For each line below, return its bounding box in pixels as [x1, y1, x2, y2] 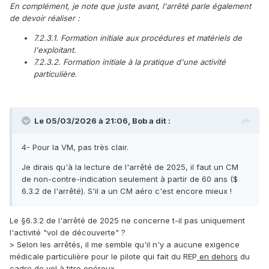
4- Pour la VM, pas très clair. [22, 142, 128, 153]
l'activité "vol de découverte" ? [10, 228, 128, 238]
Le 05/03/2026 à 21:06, [34, 116, 132, 126]
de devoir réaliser [10, 13, 77, 23]
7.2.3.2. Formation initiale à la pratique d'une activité [34, 57, 226, 67]
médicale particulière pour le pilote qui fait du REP [10, 252, 197, 262]
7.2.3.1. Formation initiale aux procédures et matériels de [34, 33, 242, 43]
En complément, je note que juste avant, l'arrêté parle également [10, 1, 251, 11]
